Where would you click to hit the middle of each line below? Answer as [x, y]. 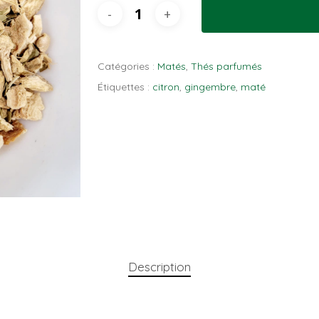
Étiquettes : [125, 87]
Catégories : [127, 66]
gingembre [210, 87]
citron [166, 87]
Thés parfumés [226, 66]
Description [159, 266]
